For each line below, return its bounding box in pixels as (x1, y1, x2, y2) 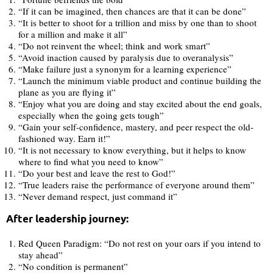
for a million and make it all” (18, 28, 127, 41)
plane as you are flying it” (18, 86, 116, 99)
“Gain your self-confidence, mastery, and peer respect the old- (18, 121, 253, 133)
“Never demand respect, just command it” (18, 190, 177, 203)
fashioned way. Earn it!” (18, 132, 110, 145)
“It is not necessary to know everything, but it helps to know (18, 144, 246, 157)
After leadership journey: (6, 212, 129, 225)
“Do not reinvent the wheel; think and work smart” (18, 40, 210, 52)
